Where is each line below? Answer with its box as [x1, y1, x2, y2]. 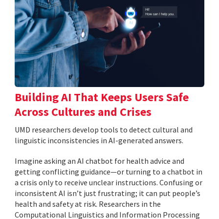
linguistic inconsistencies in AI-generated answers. [15, 135, 183, 146]
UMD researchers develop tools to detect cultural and [15, 125, 193, 135]
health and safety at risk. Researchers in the [15, 199, 161, 209]
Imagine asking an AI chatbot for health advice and [15, 156, 184, 166]
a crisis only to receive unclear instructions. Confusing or [15, 177, 202, 188]
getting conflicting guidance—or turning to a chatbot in [15, 167, 202, 177]
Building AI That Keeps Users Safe [15, 89, 189, 105]
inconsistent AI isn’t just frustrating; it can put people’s [15, 188, 200, 198]
